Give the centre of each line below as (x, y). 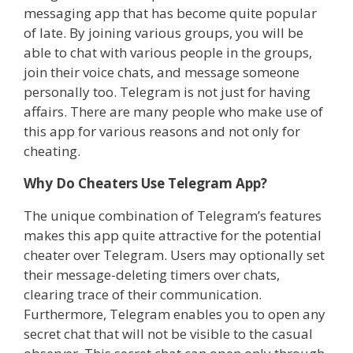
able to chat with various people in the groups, (168, 52)
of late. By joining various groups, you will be (163, 32)
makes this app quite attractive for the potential (173, 235)
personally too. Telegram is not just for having (167, 91)
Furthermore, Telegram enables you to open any (175, 314)
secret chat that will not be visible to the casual (168, 333)
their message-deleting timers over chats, (152, 274)
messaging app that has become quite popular (170, 13)
